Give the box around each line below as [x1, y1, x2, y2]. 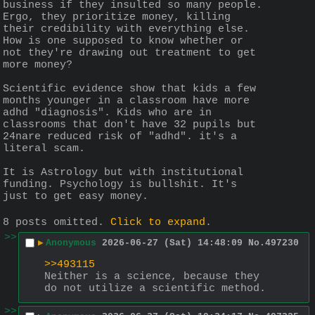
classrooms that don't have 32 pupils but [3, 119, 256, 131]
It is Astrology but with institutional [3, 167, 243, 179]
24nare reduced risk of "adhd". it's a [3, 131, 237, 143]
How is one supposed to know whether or [3, 35, 243, 48]
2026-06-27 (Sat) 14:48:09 [102, 237, 243, 248]
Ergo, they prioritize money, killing [3, 11, 231, 24]
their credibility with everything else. [3, 23, 250, 36]
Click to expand [110, 216, 205, 229]
